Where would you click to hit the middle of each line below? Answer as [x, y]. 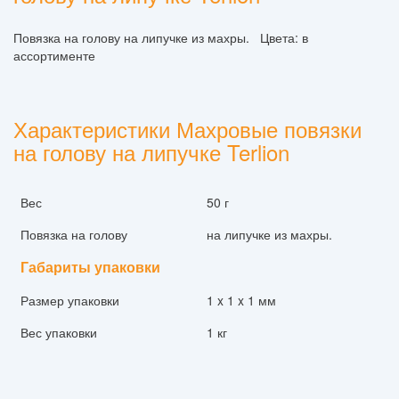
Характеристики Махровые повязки [187, 129]
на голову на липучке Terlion [151, 152]
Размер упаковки [70, 300]
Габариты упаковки [90, 267]
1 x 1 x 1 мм [241, 300]
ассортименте [54, 55]
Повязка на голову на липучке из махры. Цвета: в [161, 37]
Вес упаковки [59, 332]
